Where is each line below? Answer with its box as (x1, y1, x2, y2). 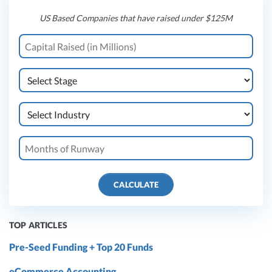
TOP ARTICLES (9, 220, 67, 231)
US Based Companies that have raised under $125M (39, 13, 233, 24)
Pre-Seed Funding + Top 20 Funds (9, 241, 153, 253)
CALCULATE (114, 180, 158, 190)
